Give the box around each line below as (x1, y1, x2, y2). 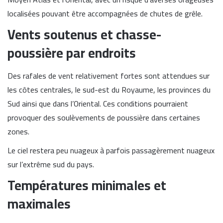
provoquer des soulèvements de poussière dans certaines (7, 110, 200, 125)
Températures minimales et (7, 173, 166, 198)
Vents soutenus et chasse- (7, 21, 161, 47)
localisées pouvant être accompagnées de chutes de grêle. (7, 5, 203, 21)
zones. (7, 124, 29, 139)
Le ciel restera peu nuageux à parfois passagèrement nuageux (7, 143, 215, 158)
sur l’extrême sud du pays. (7, 157, 94, 172)
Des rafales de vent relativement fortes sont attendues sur (7, 68, 210, 84)
